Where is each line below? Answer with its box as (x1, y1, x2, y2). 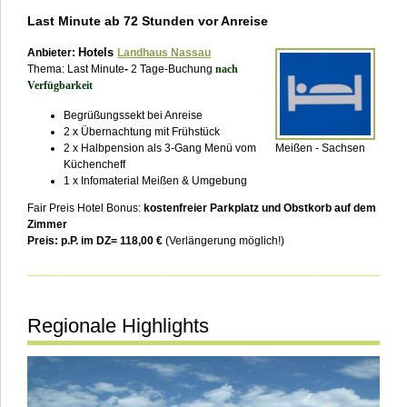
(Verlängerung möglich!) (163, 234, 284, 248)
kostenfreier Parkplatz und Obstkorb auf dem (144, 202, 376, 215)
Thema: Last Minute (27, 63, 124, 76)
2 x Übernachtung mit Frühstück (64, 125, 220, 139)
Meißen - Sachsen (275, 141, 365, 154)
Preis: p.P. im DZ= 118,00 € (27, 234, 163, 248)
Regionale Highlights (27, 314, 209, 338)
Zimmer (27, 218, 67, 232)
